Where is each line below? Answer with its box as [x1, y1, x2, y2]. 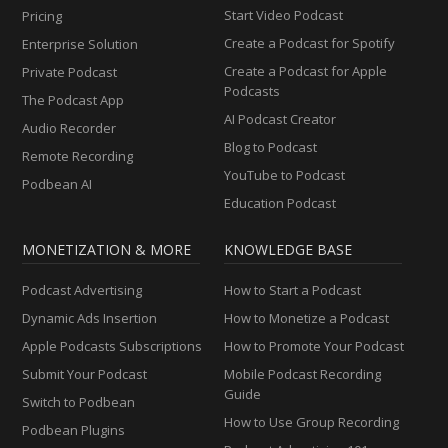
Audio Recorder [22, 119, 117, 137]
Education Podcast [224, 194, 336, 212]
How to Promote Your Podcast [224, 337, 404, 355]
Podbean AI [22, 175, 93, 193]
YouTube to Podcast [224, 166, 345, 184]
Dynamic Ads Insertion [22, 309, 158, 327]
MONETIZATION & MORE [22, 240, 192, 259]
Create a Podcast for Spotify [224, 34, 395, 52]
